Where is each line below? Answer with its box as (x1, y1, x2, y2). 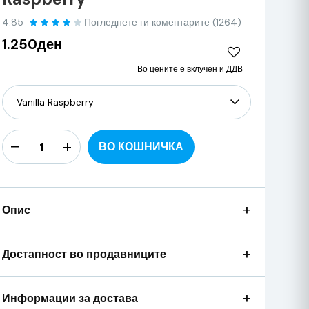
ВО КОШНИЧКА (98, 139, 183, 154)
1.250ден (1, 35, 62, 53)
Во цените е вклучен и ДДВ (137, 63, 243, 74)
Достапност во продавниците (1, 246, 166, 261)
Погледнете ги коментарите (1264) (83, 16, 241, 28)
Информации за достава (1, 290, 138, 306)
